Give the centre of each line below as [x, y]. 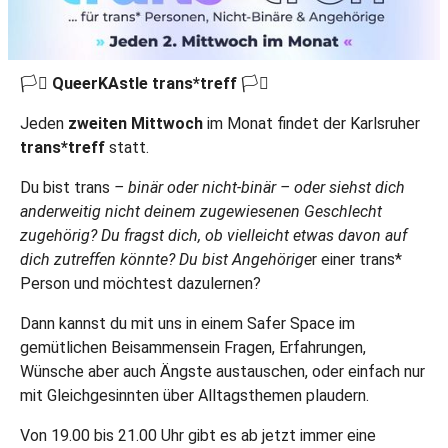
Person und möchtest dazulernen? [140, 283]
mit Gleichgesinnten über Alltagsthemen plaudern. [194, 395]
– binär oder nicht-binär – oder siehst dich [257, 187]
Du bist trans [65, 187]
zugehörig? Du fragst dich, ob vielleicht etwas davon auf [213, 235]
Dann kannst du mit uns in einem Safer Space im [187, 323]
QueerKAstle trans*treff [144, 83]
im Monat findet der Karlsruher [311, 123]
